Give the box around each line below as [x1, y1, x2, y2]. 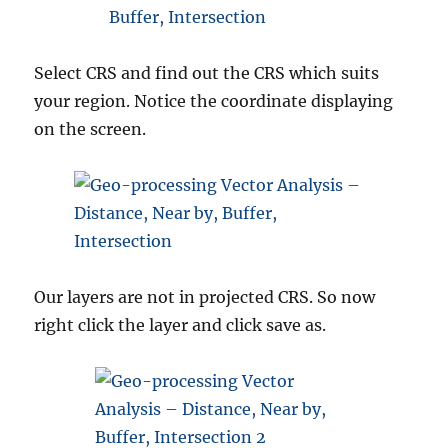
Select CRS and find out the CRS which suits [34, 63, 380, 84]
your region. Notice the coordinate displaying [34, 91, 394, 112]
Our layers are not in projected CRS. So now [34, 287, 376, 308]
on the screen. [34, 119, 147, 140]
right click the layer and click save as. [34, 315, 327, 336]
